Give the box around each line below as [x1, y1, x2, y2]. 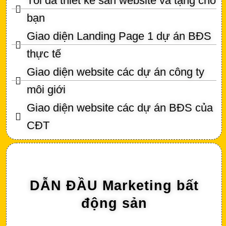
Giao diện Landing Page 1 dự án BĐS [27, 29, 211, 42]
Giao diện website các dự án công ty [27, 65, 204, 78]
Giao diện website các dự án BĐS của [27, 101, 213, 114]
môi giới [27, 83, 66, 96]
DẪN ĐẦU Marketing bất [29, 178, 199, 193]
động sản [81, 195, 147, 211]
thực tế [27, 47, 61, 60]
